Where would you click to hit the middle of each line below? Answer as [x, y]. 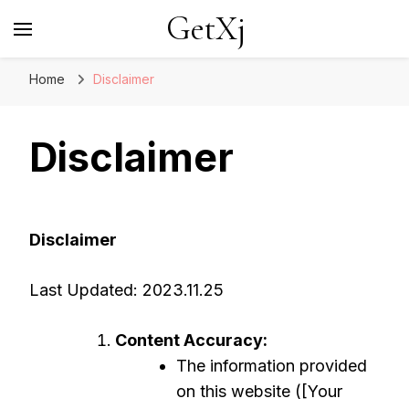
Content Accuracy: [191, 340]
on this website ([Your [259, 391]
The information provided [272, 366]
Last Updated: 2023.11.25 [126, 290]
